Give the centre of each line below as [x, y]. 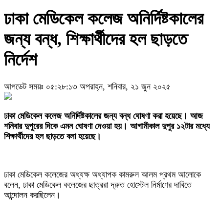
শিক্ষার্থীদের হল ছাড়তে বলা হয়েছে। [53, 137]
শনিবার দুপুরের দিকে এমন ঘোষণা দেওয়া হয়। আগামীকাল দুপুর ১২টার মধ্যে [107, 126]
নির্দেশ [21, 60]
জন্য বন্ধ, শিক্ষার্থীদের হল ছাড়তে [96, 39]
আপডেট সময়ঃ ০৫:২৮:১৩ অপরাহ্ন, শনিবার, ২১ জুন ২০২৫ [87, 87]
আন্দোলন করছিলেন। [32, 195]
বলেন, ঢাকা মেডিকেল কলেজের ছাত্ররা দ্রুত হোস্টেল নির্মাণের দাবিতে [98, 185]
